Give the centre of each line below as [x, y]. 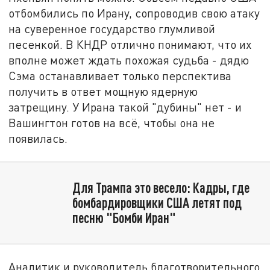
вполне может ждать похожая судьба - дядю [129, 60]
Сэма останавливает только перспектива [120, 75]
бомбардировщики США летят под [157, 202]
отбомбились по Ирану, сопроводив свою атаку [134, 13]
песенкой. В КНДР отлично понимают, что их [130, 44]
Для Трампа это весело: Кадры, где [161, 187]
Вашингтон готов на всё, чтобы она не [112, 122]
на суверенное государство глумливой [112, 28]
